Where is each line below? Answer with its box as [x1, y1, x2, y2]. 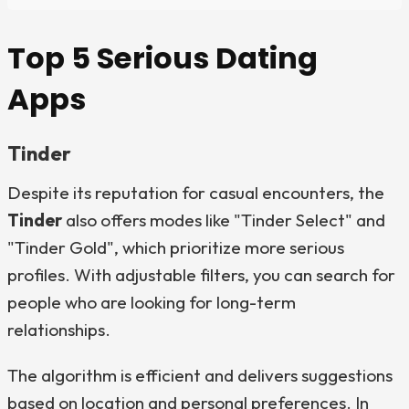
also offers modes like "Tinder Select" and [62, 209, 385, 231]
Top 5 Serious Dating [7, 37, 318, 79]
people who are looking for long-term [7, 291, 296, 313]
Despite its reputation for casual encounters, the [7, 182, 384, 204]
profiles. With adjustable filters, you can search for [7, 264, 395, 286]
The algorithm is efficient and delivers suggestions [7, 364, 393, 386]
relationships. [7, 319, 110, 341]
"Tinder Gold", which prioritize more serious [7, 236, 344, 258]
